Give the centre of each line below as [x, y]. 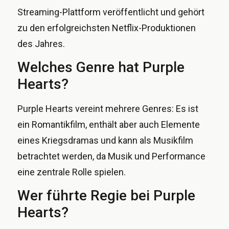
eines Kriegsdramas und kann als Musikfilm [105, 140]
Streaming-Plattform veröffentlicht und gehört [111, 12]
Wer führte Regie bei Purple [106, 196]
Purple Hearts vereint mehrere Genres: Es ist [108, 108]
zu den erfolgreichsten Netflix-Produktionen [107, 28]
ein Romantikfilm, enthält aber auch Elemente [109, 124]
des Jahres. [41, 43]
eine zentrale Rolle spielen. [72, 172]
